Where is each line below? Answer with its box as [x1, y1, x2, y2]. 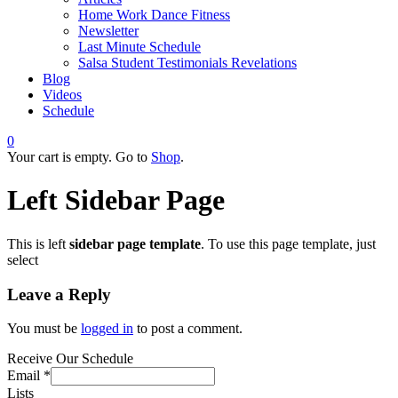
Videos [43, 87, 82, 102]
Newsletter [78, 23, 139, 38]
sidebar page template [69, 235, 201, 251]
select [7, 251, 38, 267]
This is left [7, 235, 69, 251]
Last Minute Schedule [78, 39, 201, 54]
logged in [81, 321, 133, 337]
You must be [7, 321, 81, 337]
